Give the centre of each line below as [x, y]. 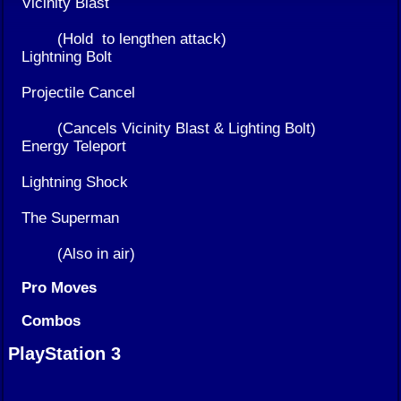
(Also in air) [96, 254]
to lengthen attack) [162, 39]
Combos [51, 321]
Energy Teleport [74, 146]
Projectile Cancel [78, 93]
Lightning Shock [75, 182]
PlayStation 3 [64, 354]
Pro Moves [59, 287]
